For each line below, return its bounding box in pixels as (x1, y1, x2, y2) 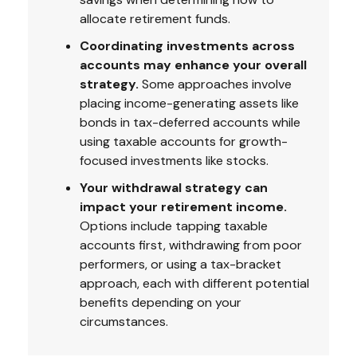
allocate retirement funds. (80, 10, 230, 27)
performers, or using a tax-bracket (80, 255, 281, 273)
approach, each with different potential (80, 274, 309, 292)
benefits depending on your (80, 293, 241, 311)
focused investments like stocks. (80, 151, 269, 169)
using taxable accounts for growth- (80, 132, 288, 150)
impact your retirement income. (80, 198, 287, 215)
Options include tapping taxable (80, 217, 268, 234)
